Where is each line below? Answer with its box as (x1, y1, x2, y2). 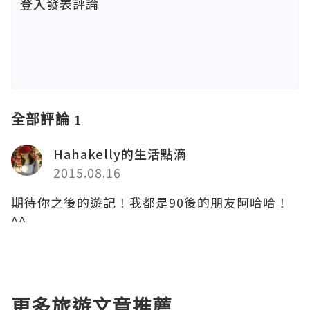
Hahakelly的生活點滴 (53, 145, 187, 163)
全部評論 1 (11, 110, 82, 129)
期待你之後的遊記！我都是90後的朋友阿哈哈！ (11, 193, 289, 212)
